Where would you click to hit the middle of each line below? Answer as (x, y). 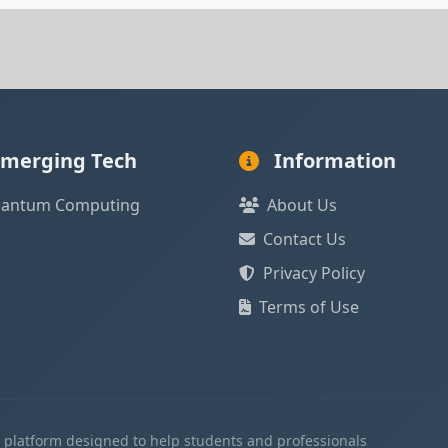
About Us (302, 205)
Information (332, 160)
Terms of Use (309, 307)
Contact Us (304, 239)
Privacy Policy (314, 273)
